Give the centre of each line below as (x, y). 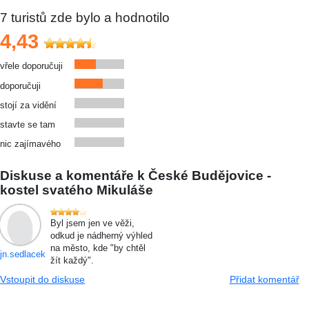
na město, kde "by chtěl (98, 248)
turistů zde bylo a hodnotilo (89, 17)
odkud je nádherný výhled (102, 236)
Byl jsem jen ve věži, (93, 223)
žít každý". (72, 261)
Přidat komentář (264, 279)
